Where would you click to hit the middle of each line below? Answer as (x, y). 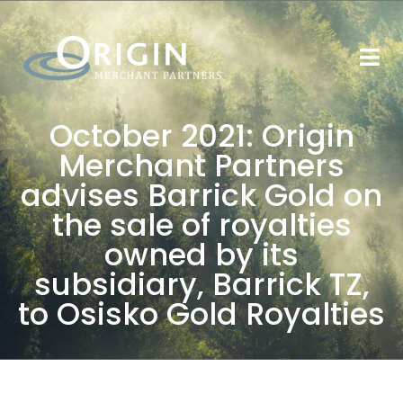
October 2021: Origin (201, 136)
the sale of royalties (201, 225)
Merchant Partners (201, 166)
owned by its (201, 255)
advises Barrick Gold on (201, 195)
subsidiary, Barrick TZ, (201, 284)
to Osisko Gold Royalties (201, 314)
